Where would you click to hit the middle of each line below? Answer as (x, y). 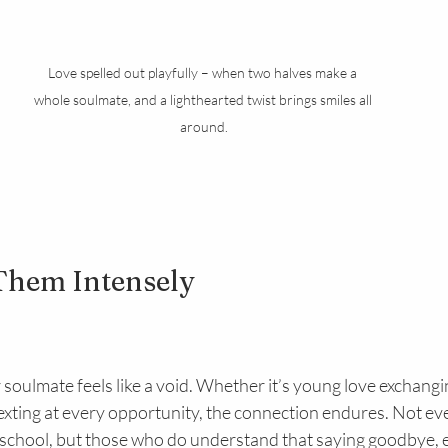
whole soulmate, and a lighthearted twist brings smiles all (204, 100)
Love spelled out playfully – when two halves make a (204, 73)
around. (204, 127)
